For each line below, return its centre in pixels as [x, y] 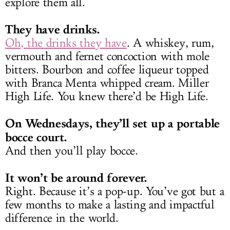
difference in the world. [62, 218]
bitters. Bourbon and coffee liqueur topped [107, 70]
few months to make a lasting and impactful [110, 205]
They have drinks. [52, 29]
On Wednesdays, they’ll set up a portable [113, 123]
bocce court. [36, 137]
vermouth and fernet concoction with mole [108, 56]
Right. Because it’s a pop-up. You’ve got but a [115, 191]
